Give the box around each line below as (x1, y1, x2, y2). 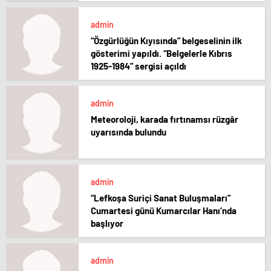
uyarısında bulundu (91, 126, 166, 137)
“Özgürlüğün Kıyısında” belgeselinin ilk (91, 35, 242, 46)
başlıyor (91, 218, 123, 229)
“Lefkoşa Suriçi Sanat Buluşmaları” (91, 192, 230, 203)
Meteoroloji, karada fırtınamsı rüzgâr (91, 114, 238, 125)
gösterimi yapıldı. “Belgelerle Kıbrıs (91, 48, 232, 59)
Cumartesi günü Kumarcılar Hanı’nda (91, 205, 237, 216)
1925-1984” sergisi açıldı (91, 60, 186, 71)
